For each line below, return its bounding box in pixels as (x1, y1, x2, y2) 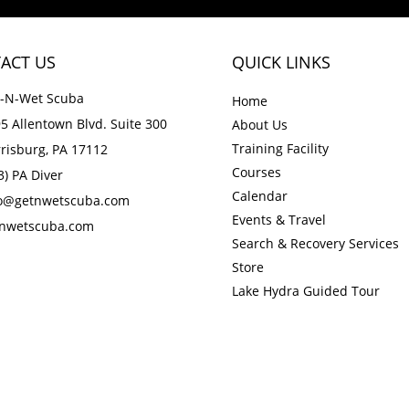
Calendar (231, 186, 288, 204)
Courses (231, 163, 281, 181)
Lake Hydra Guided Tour (231, 281, 380, 299)
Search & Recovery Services (231, 234, 399, 252)
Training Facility (231, 139, 329, 157)
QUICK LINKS (231, 50, 330, 73)
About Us (231, 115, 288, 133)
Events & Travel (231, 210, 326, 228)
